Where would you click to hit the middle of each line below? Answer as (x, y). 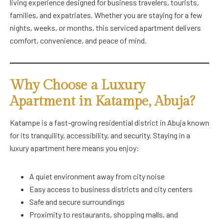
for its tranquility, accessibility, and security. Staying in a (100, 135)
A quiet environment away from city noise (97, 176)
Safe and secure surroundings (77, 202)
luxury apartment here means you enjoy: (75, 148)
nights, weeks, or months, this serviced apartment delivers (105, 27)
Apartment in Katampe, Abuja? (102, 102)
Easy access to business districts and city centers (111, 189)
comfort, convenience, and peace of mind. (78, 40)
